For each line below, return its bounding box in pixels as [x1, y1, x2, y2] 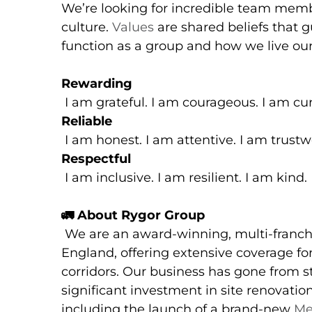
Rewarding [61, 76, 132, 92]
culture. [61, 19, 112, 36]
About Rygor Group [74, 208, 205, 224]
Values [112, 19, 154, 36]
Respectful [61, 151, 131, 167]
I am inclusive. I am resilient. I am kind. [65, 170, 307, 186]
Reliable [61, 114, 112, 130]
